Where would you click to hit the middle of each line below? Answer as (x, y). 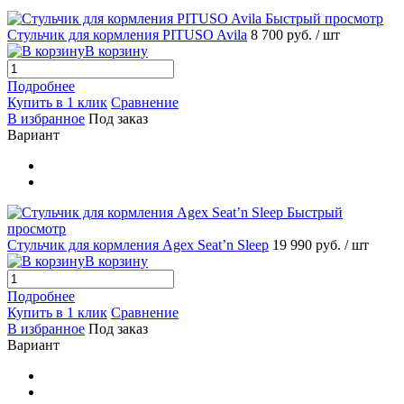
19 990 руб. (308, 245)
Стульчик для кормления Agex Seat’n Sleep (138, 245)
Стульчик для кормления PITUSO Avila (127, 35)
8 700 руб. (283, 35)
